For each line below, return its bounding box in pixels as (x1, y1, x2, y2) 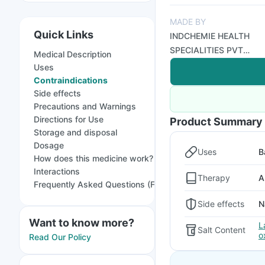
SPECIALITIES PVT (170, 45, 243, 55)
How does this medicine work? (34, 153, 153, 163)
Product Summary (170, 115, 263, 128)
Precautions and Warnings (34, 101, 136, 111)
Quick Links (34, 28, 93, 41)
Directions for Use (34, 114, 104, 124)
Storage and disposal (34, 127, 117, 137)
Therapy (198, 172, 230, 183)
